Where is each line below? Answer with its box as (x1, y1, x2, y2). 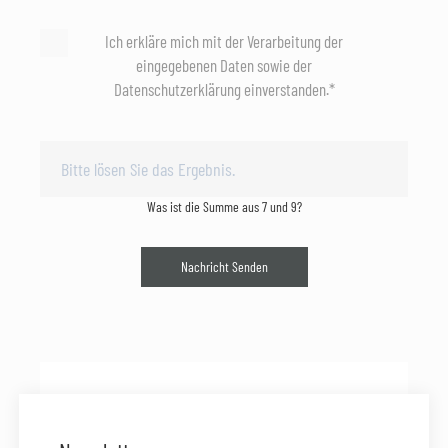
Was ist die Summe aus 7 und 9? (146, 198, 302, 216)
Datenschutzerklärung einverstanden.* (113, 79, 335, 100)
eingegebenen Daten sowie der (136, 55, 312, 76)
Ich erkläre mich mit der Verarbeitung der (105, 31, 343, 52)
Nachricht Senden (180, 258, 268, 276)
